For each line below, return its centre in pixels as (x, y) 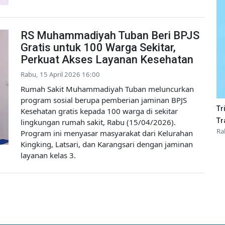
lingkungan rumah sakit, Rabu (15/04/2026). (98, 122)
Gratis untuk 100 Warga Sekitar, (98, 48)
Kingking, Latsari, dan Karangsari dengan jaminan (107, 144)
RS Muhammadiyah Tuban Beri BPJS (110, 36)
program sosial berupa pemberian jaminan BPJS (104, 100)
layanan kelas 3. (48, 155)
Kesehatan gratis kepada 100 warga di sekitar (99, 111)
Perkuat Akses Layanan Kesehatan (107, 60)
